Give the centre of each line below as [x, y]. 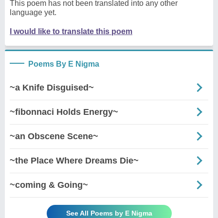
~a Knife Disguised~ [52, 87]
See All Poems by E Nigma [109, 213]
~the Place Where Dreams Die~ [74, 160]
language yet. [33, 12]
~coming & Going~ [49, 185]
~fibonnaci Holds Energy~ [64, 112]
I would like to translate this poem [71, 31]
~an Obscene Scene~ [54, 136]
